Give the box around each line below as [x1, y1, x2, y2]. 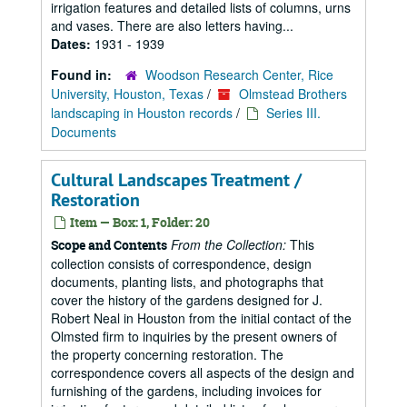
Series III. [266, 104, 321, 122]
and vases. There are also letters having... [51, 16, 293, 35]
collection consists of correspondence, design [51, 254, 312, 273]
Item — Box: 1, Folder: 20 [67, 213, 210, 231]
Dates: [51, 35, 94, 53]
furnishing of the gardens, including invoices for [51, 382, 322, 400]
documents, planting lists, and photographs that [51, 273, 323, 291]
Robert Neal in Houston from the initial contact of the [51, 309, 352, 327]
